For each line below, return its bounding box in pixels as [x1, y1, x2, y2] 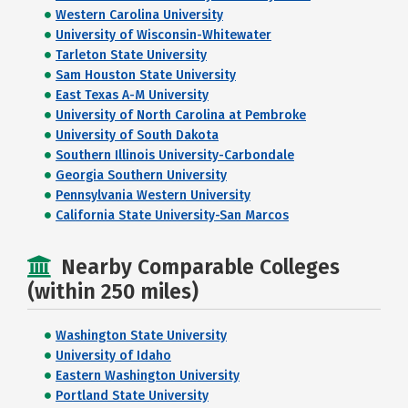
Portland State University [56, 388, 209, 403]
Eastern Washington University [56, 368, 240, 383]
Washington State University [56, 328, 227, 343]
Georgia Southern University [56, 168, 227, 183]
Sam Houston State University [56, 67, 236, 83]
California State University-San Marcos [56, 208, 289, 223]
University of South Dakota [56, 127, 219, 143]
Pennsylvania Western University [56, 188, 250, 203]
